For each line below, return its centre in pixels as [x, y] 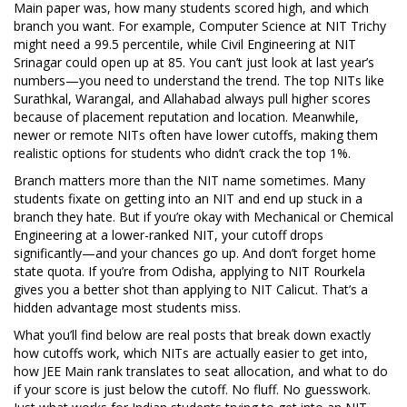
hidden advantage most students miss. [127, 308]
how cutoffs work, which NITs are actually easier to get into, [191, 353]
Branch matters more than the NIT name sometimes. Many [189, 180]
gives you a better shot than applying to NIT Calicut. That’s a [191, 289]
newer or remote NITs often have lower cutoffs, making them [196, 135]
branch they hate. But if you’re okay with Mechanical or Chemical [203, 217]
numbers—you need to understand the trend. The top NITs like [199, 80]
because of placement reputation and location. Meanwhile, [186, 117]
